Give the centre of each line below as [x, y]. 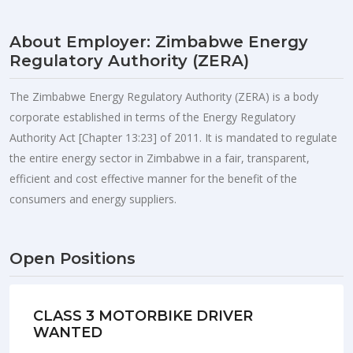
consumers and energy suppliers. [93, 199]
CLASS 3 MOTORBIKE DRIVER [143, 316]
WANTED [68, 332]
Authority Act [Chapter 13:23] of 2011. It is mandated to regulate [173, 137]
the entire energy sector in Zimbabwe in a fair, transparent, [160, 158]
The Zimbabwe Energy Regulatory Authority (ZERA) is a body [164, 96]
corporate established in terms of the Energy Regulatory [152, 117]
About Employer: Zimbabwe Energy [159, 41]
